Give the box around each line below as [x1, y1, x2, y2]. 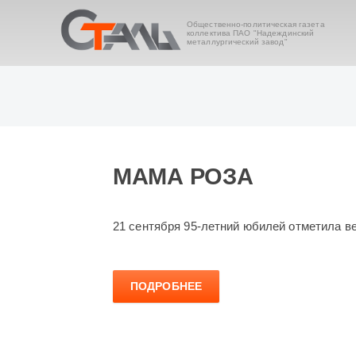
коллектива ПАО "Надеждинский [186, 29, 315, 37]
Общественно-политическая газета [186, 20, 325, 29]
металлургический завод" [186, 37, 288, 46]
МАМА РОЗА [113, 164, 253, 190]
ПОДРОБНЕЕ [130, 280, 203, 293]
